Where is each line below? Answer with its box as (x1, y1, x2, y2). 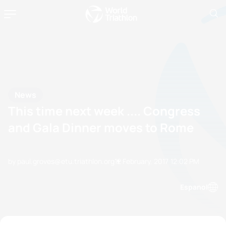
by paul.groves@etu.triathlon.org (8, 156, 115, 166)
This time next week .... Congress (8, 102, 200, 119)
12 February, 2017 (115, 156, 168, 166)
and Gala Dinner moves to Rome (8, 119, 194, 136)
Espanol (180, 182, 208, 192)
